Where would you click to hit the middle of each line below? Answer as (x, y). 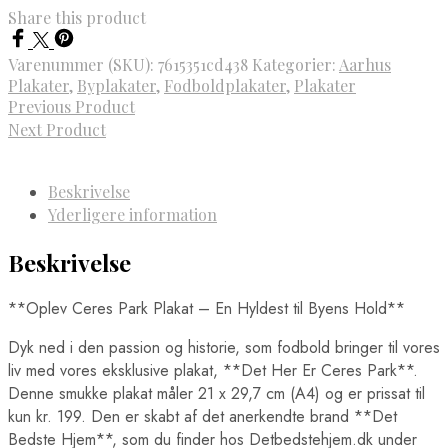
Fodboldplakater (225, 86)
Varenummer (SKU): (83, 65)
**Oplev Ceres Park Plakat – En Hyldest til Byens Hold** (206, 308)
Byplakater (116, 86)
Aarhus (365, 65)
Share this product (77, 18)
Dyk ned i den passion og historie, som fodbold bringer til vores (224, 347)
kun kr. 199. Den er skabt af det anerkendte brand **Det (202, 416)
